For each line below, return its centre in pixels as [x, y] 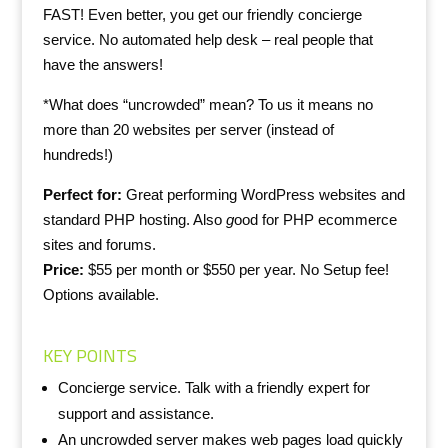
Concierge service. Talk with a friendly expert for [213, 387]
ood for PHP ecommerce [315, 219]
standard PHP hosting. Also [132, 219]
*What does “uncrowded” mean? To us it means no [207, 104]
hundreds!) [77, 154]
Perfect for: [82, 194]
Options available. [100, 294]
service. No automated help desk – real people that [207, 39]
